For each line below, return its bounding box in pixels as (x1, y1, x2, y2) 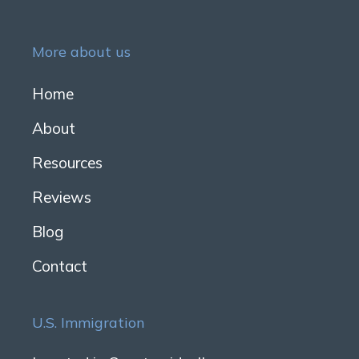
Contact (32, 256, 87, 276)
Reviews (32, 187, 91, 207)
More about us (32, 42, 131, 61)
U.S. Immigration (32, 313, 145, 332)
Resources (32, 152, 103, 172)
